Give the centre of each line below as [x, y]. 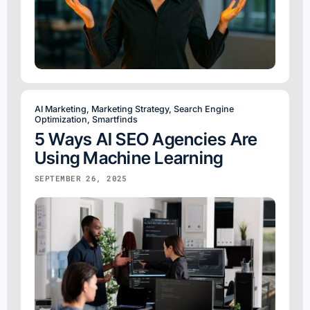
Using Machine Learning [129, 157]
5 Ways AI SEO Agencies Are [146, 139]
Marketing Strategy [130, 109]
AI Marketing [61, 109]
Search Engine [204, 109]
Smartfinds [115, 119]
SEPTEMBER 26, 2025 [81, 178]
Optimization [61, 119]
